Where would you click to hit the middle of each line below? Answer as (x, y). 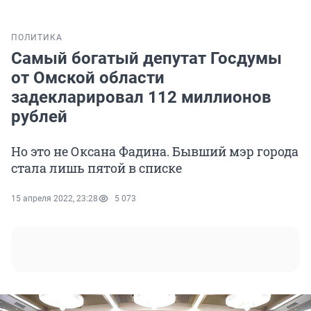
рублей (39, 117)
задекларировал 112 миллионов (141, 98)
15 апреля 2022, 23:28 (54, 199)
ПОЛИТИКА (37, 38)
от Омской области (88, 78)
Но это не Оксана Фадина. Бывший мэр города (155, 152)
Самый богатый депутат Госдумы (146, 59)
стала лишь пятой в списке (96, 168)
